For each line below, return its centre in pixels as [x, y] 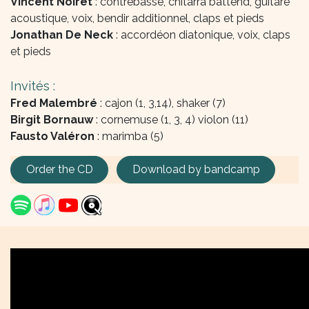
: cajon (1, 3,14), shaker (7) [161, 103]
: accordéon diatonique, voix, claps [203, 35]
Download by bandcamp [196, 170]
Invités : [33, 86]
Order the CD [59, 170]
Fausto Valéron [52, 136]
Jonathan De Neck [63, 35]
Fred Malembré [54, 103]
